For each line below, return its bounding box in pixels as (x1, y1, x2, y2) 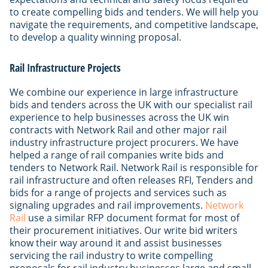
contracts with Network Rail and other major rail (10, 123, 227, 136)
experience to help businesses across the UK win (10, 110, 229, 124)
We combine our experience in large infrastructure (10, 85, 238, 99)
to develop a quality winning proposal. (10, 30, 181, 44)
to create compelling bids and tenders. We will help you (10, 5, 258, 19)
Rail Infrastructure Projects (10, 60, 121, 75)
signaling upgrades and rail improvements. (10, 198, 205, 212)
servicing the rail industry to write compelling (10, 248, 213, 262)
